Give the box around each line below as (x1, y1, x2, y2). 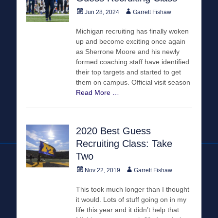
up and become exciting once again (76, 37, 185, 45)
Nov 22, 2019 (85, 166, 120, 174)
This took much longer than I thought (76, 185, 189, 193)
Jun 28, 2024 (85, 8, 119, 16)
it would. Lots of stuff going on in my (76, 195, 186, 203)
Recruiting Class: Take (76, 138, 172, 149)
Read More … (76, 88, 119, 96)
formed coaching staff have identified (76, 57, 189, 66)
